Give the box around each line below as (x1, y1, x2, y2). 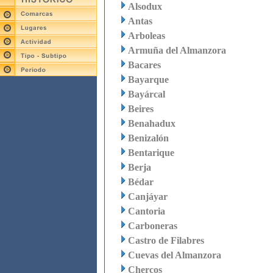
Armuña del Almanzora (128, 45, 226, 55)
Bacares (128, 60, 161, 70)
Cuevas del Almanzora (128, 250, 221, 260)
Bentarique (128, 147, 174, 158)
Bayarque (128, 74, 169, 85)
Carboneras (128, 221, 177, 231)
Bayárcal (128, 89, 165, 99)
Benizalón (128, 133, 169, 143)
